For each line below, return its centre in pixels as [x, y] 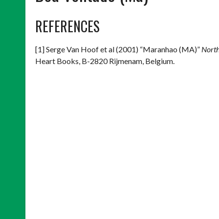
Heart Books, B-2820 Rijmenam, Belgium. [105, 61]
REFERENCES [67, 26]
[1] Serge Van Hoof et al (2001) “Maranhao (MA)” [118, 49]
